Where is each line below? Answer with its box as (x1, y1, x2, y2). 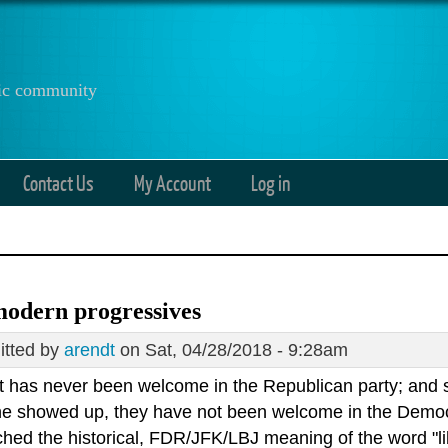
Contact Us (23, 170, 94, 195)
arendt (64, 340, 115, 361)
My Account (134, 170, 211, 195)
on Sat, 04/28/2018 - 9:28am (115, 340, 348, 361)
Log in (251, 170, 290, 195)
